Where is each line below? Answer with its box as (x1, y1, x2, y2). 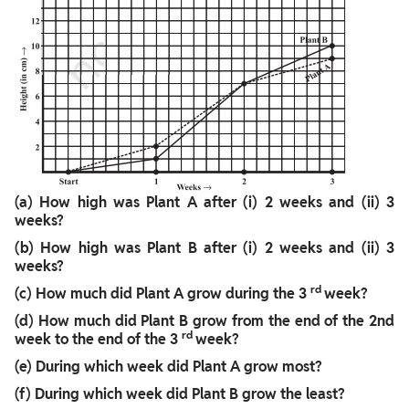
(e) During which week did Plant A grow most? (15, 357, 322, 377)
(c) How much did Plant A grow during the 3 (15, 284, 310, 304)
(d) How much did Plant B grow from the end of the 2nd (15, 311, 394, 331)
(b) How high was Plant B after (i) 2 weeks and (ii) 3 (15, 238, 394, 258)
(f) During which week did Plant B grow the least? (15, 384, 345, 404)
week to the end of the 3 (15, 330, 182, 350)
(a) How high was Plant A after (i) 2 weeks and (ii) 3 (15, 193, 394, 213)
